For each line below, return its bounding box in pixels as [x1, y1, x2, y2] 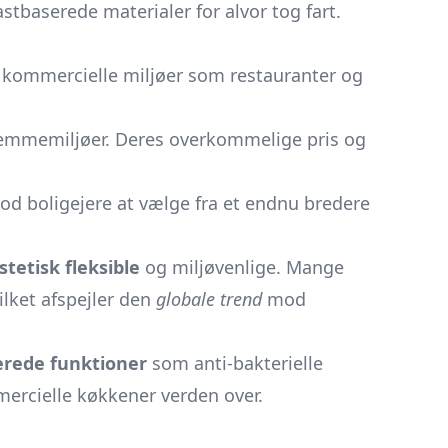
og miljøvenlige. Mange [140, 255, 344, 279]
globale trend [156, 287, 262, 311]
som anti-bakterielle [147, 351, 323, 375]
